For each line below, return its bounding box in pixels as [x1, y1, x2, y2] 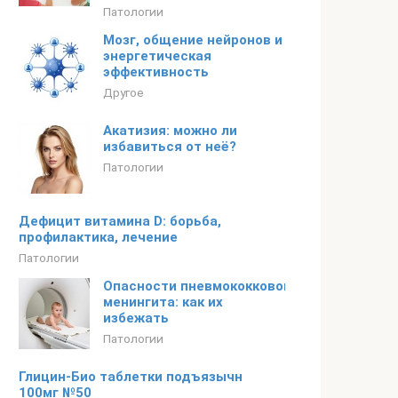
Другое [103, 85, 144, 99]
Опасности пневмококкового [103, 278, 298, 294]
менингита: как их [103, 294, 223, 310]
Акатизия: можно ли [103, 123, 237, 139]
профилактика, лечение [19, 229, 178, 245]
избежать [103, 310, 169, 326]
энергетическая [103, 48, 211, 64]
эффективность [103, 64, 209, 80]
